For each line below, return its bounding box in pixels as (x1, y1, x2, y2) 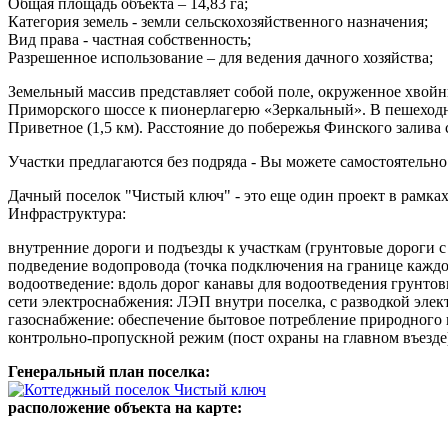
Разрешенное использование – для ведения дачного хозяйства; (8, 49, 433, 67)
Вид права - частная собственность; (8, 31, 251, 49)
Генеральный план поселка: (8, 363, 214, 381)
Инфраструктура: (8, 205, 126, 223)
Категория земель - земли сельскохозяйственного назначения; (8, 13, 428, 31)
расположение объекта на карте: (8, 399, 246, 417)
